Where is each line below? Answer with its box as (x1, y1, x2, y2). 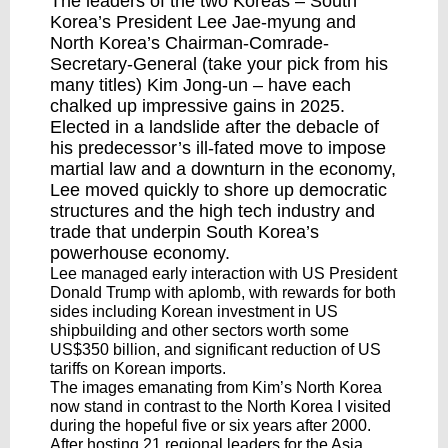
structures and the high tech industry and (50, 201, 375, 221)
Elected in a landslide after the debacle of (50, 117, 379, 137)
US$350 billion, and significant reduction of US (50, 341, 381, 358)
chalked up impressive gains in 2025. (50, 96, 345, 116)
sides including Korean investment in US (50, 303, 338, 320)
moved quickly (85, 180, 199, 200)
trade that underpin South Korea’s (50, 222, 319, 242)
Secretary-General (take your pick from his (50, 54, 388, 74)
